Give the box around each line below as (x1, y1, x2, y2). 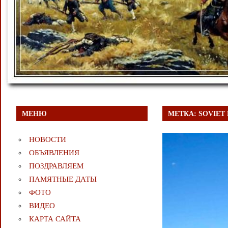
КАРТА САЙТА (28, 214, 81, 223)
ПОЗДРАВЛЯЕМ (28, 161, 83, 170)
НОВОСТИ (28, 135, 66, 144)
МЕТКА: (168, 109, 199, 118)
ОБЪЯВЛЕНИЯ (28, 148, 79, 157)
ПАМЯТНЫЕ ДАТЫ (28, 175, 97, 183)
